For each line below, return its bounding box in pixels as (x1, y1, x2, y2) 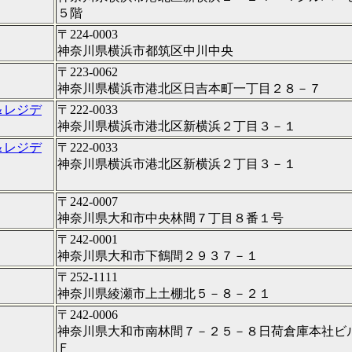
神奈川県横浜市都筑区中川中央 (57, 43, 233, 57)
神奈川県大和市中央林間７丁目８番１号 (57, 211, 284, 225)
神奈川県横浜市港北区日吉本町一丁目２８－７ (57, 81, 321, 95)
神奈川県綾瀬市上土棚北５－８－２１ (57, 286, 271, 300)
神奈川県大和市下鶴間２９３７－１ (57, 248, 258, 262)
